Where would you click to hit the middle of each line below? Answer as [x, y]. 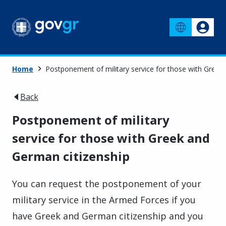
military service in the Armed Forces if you [104, 200]
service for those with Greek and [111, 138]
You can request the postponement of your [107, 183]
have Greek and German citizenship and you [108, 216]
